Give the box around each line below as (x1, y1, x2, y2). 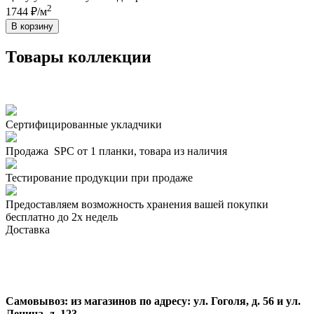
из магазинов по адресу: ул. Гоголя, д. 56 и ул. (68, 294, 301, 307)
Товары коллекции (6, 47, 151, 66)
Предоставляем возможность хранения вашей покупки (6, 198, 268, 210)
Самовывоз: (6, 294, 68, 307)
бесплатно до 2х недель (6, 210, 118, 223)
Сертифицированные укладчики (6, 118, 162, 130)
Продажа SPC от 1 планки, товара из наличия (6, 144, 227, 157)
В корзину (11, 20, 53, 32)
